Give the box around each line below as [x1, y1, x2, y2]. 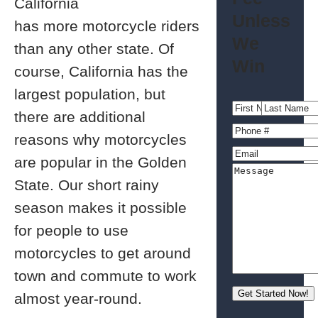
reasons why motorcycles [14, 131, 187, 148]
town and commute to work [14, 268, 197, 284]
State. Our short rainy [14, 177, 159, 193]
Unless [232, 11, 291, 31]
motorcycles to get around [14, 245, 191, 261]
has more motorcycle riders [14, 18, 199, 34]
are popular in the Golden [14, 154, 187, 170]
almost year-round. [14, 290, 142, 307]
